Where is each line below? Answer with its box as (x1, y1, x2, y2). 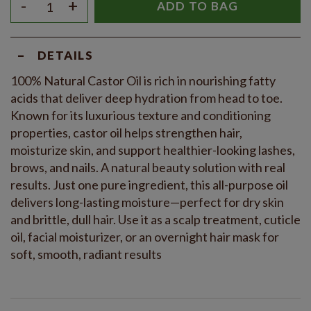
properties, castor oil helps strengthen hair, (10, 125, 242, 141)
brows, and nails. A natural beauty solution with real (10, 160, 285, 176)
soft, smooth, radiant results (10, 246, 162, 262)
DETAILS (37, 47, 93, 62)
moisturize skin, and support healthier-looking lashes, (10, 142, 295, 158)
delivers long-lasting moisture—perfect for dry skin (10, 194, 284, 210)
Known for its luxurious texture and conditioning (10, 108, 271, 124)
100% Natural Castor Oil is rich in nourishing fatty (10, 73, 276, 89)
